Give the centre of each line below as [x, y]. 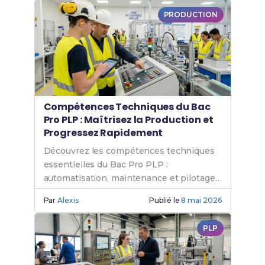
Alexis [68, 201]
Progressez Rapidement [103, 133]
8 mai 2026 [201, 201]
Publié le [165, 201]
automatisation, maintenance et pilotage [129, 178]
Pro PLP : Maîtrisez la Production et [128, 120]
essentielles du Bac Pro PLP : [106, 165]
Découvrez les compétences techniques [129, 151]
